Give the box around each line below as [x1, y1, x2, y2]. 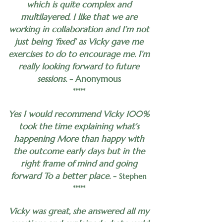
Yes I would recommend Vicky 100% [8, 109, 150, 120]
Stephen [119, 171, 147, 181]
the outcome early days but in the [13, 146, 145, 157]
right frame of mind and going [20, 158, 137, 169]
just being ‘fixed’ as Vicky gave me [14, 36, 143, 48]
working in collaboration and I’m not [8, 24, 149, 35]
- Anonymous [69, 73, 121, 85]
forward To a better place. [11, 170, 111, 182]
